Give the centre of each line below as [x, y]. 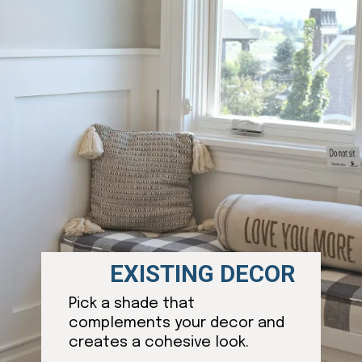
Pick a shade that [131, 304]
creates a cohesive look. [158, 343]
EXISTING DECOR [203, 274]
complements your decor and [176, 323]
